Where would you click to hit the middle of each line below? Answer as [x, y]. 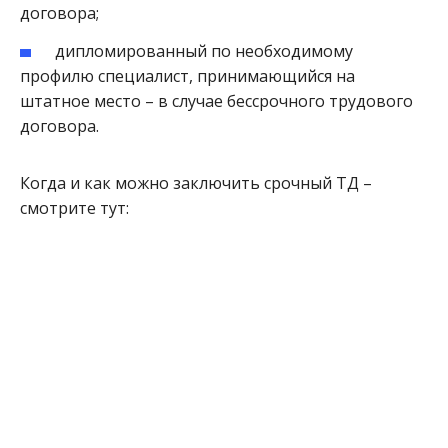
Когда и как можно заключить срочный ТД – [196, 182]
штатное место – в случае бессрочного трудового [216, 100]
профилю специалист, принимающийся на [187, 75]
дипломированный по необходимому [204, 50]
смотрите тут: [74, 207]
